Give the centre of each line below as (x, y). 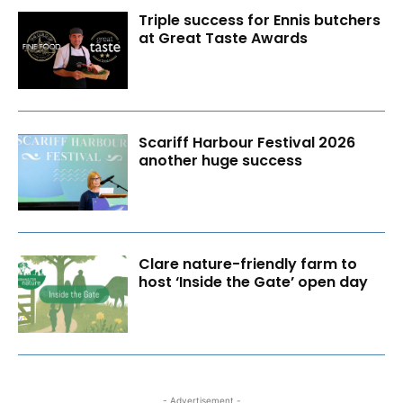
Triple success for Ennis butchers (260, 20)
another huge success (221, 160)
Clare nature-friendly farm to (248, 264)
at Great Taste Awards (224, 38)
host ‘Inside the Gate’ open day (254, 282)
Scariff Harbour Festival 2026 (247, 142)
